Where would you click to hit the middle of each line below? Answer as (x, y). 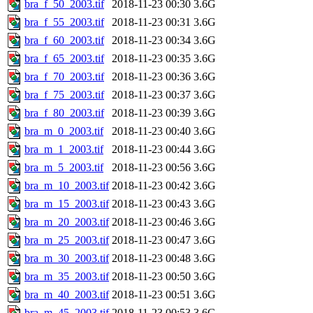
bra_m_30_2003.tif (67, 258)
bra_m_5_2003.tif (64, 167)
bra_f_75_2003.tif (64, 94)
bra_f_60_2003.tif (64, 40)
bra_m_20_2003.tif (67, 221)
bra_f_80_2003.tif (64, 112)
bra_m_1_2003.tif (64, 149)
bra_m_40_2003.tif (67, 294)
